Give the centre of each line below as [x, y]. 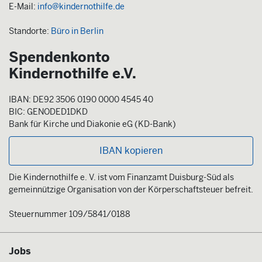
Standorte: [30, 31]
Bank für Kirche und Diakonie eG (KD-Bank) [92, 124]
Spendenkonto [59, 57]
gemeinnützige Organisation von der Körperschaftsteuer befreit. [131, 189]
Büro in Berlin [77, 31]
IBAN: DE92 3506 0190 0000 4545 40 [81, 99]
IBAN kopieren [131, 150]
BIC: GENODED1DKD [48, 111]
